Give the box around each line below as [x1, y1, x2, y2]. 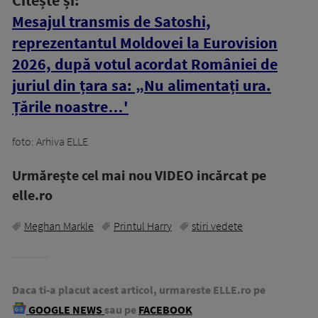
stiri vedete [192, 218, 243, 233]
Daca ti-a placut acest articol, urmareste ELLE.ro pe [12, 282, 265, 297]
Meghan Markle [24, 218, 94, 233]
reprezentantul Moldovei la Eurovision [12, 32, 278, 53]
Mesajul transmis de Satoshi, [12, 11, 211, 31]
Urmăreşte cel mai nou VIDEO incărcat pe [12, 165, 266, 184]
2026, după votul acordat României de [12, 53, 278, 74]
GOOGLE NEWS [26, 302, 104, 317]
